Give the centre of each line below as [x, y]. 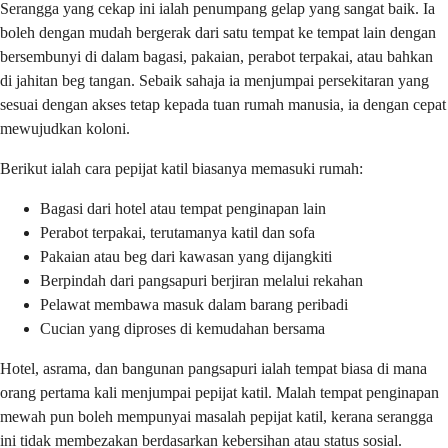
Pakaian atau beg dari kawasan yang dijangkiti [186, 256]
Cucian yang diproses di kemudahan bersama [182, 328]
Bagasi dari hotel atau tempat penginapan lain [183, 208]
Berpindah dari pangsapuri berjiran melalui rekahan [201, 280]
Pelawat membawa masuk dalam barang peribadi [194, 304]
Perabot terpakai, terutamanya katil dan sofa [177, 232]
